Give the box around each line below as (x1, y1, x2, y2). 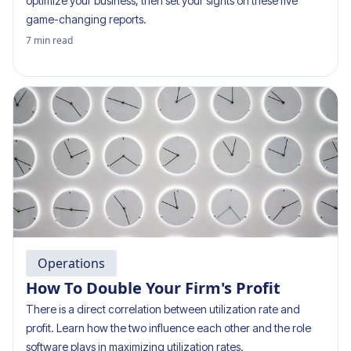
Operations (38, 255, 105, 272)
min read (34, 34, 73, 47)
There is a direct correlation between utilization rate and (26, 302, 300, 316)
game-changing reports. (26, 13, 147, 26)
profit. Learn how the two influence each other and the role (26, 321, 311, 335)
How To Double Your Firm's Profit (26, 277, 280, 299)
